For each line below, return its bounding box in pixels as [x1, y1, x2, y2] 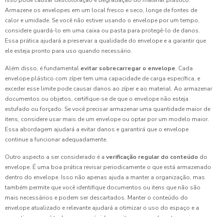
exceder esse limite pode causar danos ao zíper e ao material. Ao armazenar [5, 85, 212, 93]
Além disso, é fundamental [5, 64, 80, 72]
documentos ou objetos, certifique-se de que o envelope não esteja [5, 95, 188, 103]
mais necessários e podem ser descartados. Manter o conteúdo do [5, 194, 188, 201]
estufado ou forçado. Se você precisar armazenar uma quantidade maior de [5, 105, 210, 113]
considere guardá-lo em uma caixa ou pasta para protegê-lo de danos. [5, 27, 200, 34]
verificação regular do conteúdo [106, 153, 198, 161]
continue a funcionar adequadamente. [5, 136, 108, 143]
